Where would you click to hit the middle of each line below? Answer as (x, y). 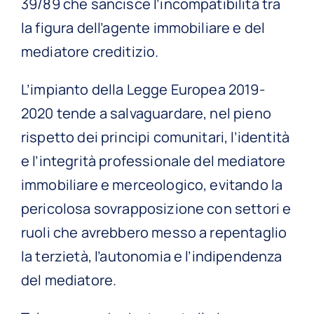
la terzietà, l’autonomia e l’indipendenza (152, 256)
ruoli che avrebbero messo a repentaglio (154, 232)
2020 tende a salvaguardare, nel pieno (146, 113)
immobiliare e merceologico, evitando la (152, 184)
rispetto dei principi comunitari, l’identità (156, 137)
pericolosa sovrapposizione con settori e (156, 208)
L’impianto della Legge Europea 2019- (143, 89)
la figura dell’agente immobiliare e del (143, 27)
